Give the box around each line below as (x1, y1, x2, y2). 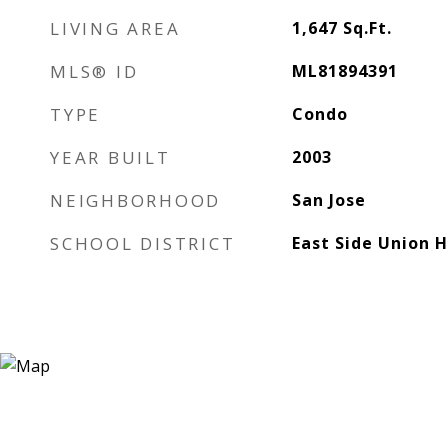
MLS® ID (50, 60, 139, 83)
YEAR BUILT (50, 146, 171, 169)
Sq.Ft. (342, 17, 392, 39)
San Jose (291, 189, 366, 211)
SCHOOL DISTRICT (50, 232, 236, 255)
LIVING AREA (50, 17, 181, 40)
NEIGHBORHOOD (50, 189, 221, 212)
